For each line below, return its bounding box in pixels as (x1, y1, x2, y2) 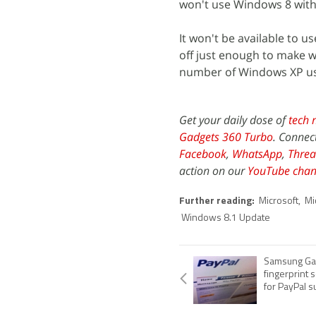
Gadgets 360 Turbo (179, 129, 273, 145)
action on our (179, 163, 248, 178)
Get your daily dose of (179, 112, 288, 128)
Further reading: (179, 196, 257, 207)
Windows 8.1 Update (181, 213, 270, 224)
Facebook (179, 146, 226, 162)
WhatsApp (232, 146, 282, 162)
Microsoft (259, 196, 298, 207)
